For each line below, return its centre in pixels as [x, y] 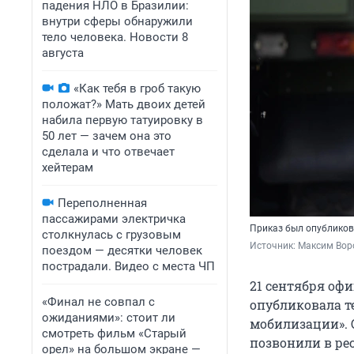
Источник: [274, 246]
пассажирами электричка [114, 219]
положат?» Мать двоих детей [124, 104]
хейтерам [68, 168]
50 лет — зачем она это [107, 136]
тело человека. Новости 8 [115, 37]
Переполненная [102, 203]
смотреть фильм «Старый [114, 333]
